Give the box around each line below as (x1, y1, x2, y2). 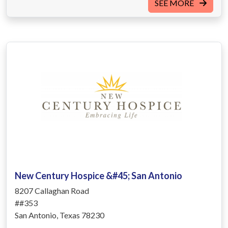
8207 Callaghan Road (15, 185, 89, 195)
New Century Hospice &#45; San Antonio (15, 169, 182, 181)
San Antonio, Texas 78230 (15, 210, 104, 220)
